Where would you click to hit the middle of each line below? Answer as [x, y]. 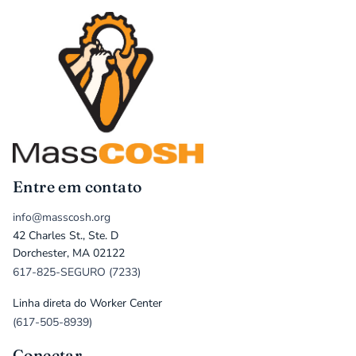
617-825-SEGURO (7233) [77, 272]
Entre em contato [77, 187]
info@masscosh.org [62, 217]
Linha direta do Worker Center [87, 303]
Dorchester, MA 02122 [69, 253]
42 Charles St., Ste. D [66, 236]
